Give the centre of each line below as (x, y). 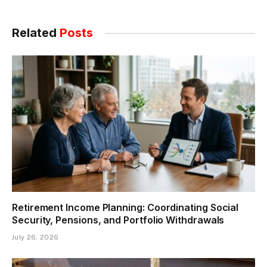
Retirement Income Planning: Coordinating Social (125, 208)
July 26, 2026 (35, 237)
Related (36, 33)
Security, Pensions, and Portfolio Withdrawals (118, 220)
